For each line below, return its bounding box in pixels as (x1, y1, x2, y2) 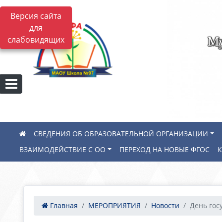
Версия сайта (10, 10, 61, 21)
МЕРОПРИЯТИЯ (88, 201, 141, 210)
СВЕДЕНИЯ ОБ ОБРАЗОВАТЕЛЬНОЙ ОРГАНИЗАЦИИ (34, 129, 208, 138)
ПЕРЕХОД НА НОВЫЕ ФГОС (119, 145, 210, 154)
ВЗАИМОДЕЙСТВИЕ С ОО (19, 145, 106, 154)
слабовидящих (7, 34, 64, 45)
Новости (151, 201, 179, 210)
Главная (48, 201, 78, 210)
